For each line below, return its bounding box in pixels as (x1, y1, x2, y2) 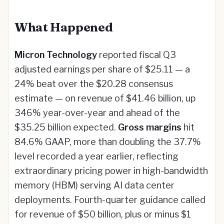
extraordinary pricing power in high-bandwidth (14, 165, 208, 176)
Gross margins (118, 122, 181, 132)
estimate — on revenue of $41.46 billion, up (14, 93, 195, 103)
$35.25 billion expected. (14, 122, 118, 132)
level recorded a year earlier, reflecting (14, 151, 178, 161)
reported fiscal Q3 (97, 49, 176, 60)
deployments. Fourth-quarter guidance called (14, 194, 205, 205)
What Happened (14, 20, 113, 34)
